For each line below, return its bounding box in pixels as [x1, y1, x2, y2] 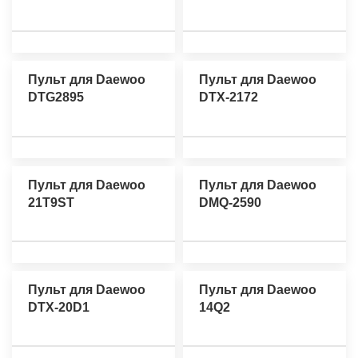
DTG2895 [28, 90, 84, 105]
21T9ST [28, 195, 74, 209]
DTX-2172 [199, 90, 258, 105]
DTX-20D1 [28, 300, 89, 314]
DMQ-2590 [199, 195, 261, 209]
